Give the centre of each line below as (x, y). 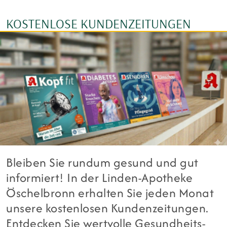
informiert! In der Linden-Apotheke (100, 178)
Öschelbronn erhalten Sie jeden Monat (110, 193)
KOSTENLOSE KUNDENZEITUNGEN (99, 24)
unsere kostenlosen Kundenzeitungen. (107, 208)
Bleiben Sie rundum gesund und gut (102, 163)
